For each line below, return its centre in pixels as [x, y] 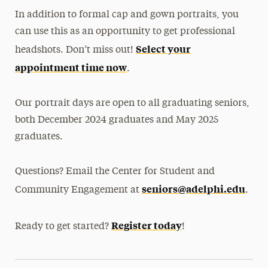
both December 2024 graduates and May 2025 [117, 120]
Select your [164, 48]
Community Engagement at [79, 190]
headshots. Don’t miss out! [76, 50]
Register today [147, 225]
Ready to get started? [63, 227]
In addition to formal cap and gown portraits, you [127, 15]
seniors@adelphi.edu [194, 188]
